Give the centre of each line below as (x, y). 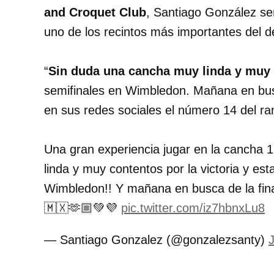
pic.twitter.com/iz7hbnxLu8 (193, 208)
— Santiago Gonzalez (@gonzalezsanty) (156, 240)
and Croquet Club (95, 13)
